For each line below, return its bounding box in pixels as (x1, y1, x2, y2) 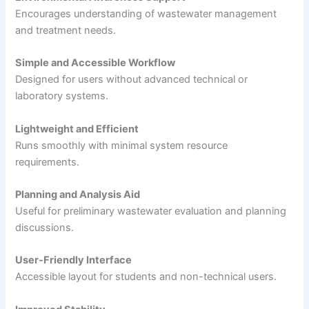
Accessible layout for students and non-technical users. (15, 270, 277, 283)
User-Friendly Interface (15, 254, 132, 267)
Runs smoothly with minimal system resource (15, 139, 228, 152)
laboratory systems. (15, 90, 109, 103)
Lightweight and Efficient (15, 122, 139, 135)
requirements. (15, 155, 80, 168)
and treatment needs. (15, 23, 117, 37)
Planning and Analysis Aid (15, 188, 141, 201)
